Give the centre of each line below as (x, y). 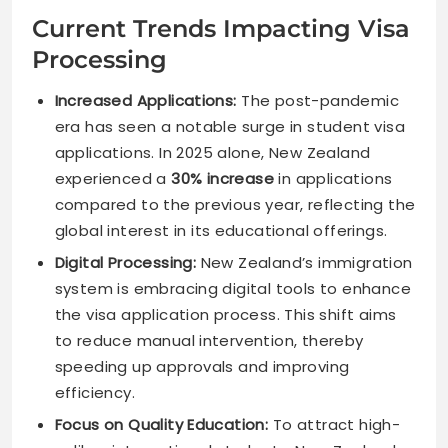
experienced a (113, 178)
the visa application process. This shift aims (225, 314)
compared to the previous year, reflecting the (235, 204)
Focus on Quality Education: (161, 424)
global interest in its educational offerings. (221, 230)
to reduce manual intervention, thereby (209, 340)
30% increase (222, 178)
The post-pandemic (317, 100)
